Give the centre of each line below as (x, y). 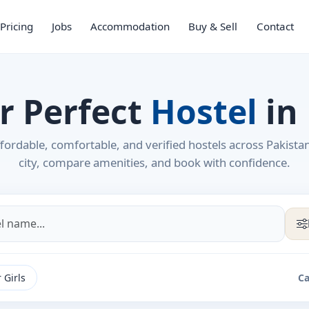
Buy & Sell (213, 27)
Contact (275, 27)
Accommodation (130, 27)
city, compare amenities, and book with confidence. (154, 162)
